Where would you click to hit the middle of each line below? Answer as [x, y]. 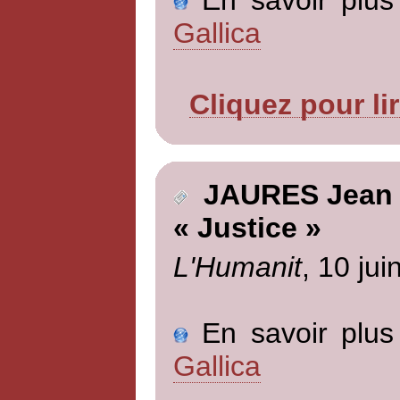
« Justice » [247, 228]
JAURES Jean [290, 195]
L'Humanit [237, 267]
